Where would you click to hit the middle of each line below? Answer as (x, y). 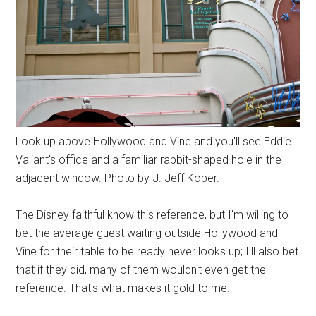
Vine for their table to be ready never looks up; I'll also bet (157, 251)
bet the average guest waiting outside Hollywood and (147, 233)
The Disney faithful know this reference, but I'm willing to (152, 214)
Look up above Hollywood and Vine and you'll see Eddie (154, 141)
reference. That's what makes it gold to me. (123, 288)
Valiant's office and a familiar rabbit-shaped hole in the (149, 159)
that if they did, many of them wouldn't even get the (141, 269)
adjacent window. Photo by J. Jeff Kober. (118, 178)
